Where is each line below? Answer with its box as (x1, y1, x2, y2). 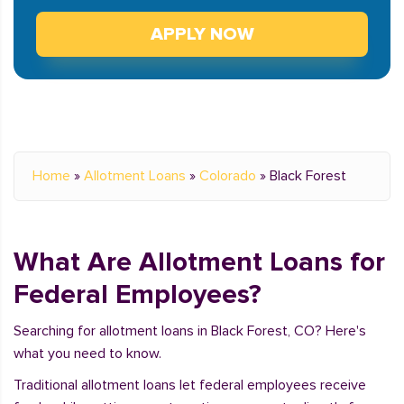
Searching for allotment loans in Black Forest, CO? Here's (14, 322, 366, 340)
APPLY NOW (150, 23, 254, 45)
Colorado (199, 167, 256, 185)
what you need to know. (14, 344, 161, 363)
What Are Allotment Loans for (14, 245, 385, 279)
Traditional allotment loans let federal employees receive (14, 376, 366, 394)
